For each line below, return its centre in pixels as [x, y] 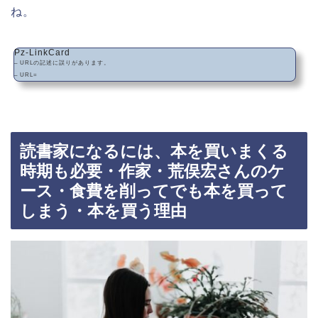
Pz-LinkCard [42, 53]
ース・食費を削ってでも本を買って [154, 191]
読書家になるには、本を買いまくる [154, 151]
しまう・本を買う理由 [103, 210]
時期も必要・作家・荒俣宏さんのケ [152, 171]
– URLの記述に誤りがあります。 [62, 63]
